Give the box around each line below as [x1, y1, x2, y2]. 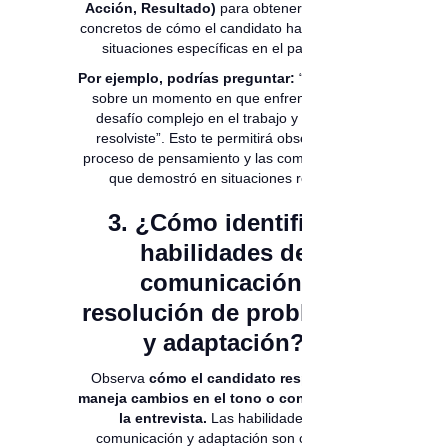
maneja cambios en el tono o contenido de [78, 390, 370, 407]
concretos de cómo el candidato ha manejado [79, 20, 369, 37]
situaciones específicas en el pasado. [102, 40, 346, 57]
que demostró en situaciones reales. [109, 170, 339, 187]
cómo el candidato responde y [149, 370, 357, 387]
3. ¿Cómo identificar [108, 209, 340, 237]
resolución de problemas [81, 299, 367, 327]
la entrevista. [118, 410, 207, 427]
